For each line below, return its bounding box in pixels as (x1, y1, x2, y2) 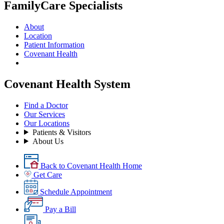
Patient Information (24, 40, 84, 49)
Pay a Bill (43, 204, 76, 213)
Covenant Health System (4, 77, 130, 90)
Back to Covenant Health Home (38, 161, 142, 170)
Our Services (24, 109, 65, 118)
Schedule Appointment (38, 187, 112, 196)
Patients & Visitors (32, 127, 91, 136)
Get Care (31, 170, 62, 179)
